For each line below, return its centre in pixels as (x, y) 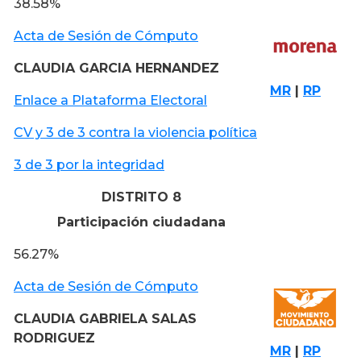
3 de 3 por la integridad (89, 164)
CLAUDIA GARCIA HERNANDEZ (116, 68)
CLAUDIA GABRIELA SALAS (105, 318)
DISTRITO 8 (141, 197)
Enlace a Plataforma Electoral (110, 100)
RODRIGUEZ (54, 338)
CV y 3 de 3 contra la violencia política (135, 132)
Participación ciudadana (141, 222)
